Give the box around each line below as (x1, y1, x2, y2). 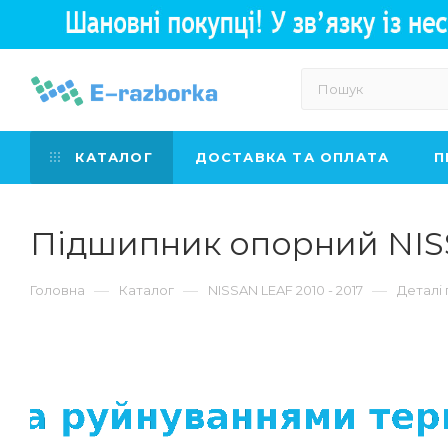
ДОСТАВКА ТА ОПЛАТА (194, 149, 390, 165)
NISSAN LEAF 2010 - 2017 (208, 282, 363, 298)
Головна (30, 282, 85, 298)
